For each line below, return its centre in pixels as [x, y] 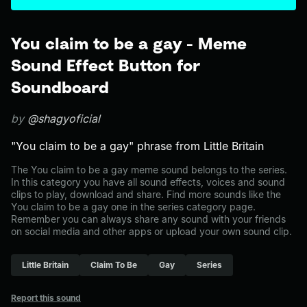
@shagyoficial [64, 119]
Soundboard [60, 87]
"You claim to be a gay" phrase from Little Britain [137, 146]
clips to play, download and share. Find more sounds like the [146, 194]
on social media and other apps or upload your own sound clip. [151, 231]
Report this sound [46, 298]
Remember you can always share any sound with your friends [148, 219]
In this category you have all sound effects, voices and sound [148, 182]
